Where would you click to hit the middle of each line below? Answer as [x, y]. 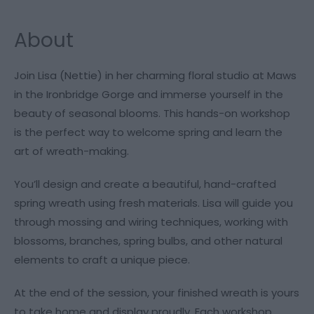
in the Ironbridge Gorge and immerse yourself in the [149, 94]
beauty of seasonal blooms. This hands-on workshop [152, 113]
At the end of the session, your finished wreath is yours [157, 293]
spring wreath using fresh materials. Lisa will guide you [153, 203]
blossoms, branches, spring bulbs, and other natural [148, 241]
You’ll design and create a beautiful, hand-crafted [145, 184]
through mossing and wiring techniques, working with [151, 222]
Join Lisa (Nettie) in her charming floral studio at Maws [155, 75]
